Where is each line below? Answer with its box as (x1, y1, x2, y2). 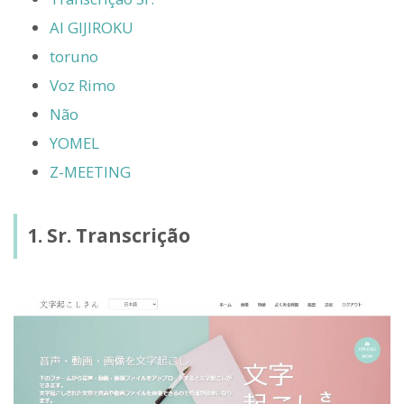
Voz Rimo (50, 74, 115, 96)
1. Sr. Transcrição (26, 223, 190, 249)
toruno (50, 45, 98, 67)
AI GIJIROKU (50, 16, 133, 38)
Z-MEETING (50, 161, 131, 182)
